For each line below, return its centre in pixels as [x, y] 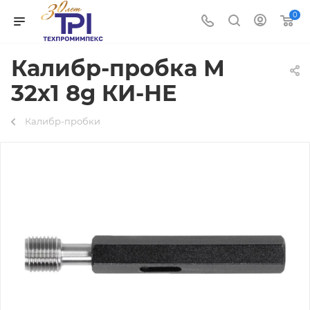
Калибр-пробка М [118, 68]
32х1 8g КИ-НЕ [94, 93]
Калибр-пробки [63, 121]
